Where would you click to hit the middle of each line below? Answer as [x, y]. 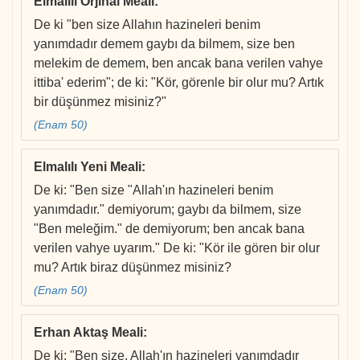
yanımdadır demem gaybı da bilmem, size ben [164, 44]
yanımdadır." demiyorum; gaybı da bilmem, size [168, 210]
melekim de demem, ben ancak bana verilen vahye [178, 63]
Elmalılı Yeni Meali [88, 167]
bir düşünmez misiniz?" [100, 102]
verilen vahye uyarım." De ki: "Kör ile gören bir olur [177, 248]
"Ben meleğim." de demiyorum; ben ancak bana [169, 229]
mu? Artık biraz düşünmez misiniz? [133, 268]
